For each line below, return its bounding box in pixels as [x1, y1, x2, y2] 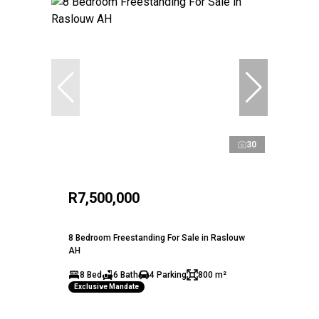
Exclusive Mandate [74, 283, 139, 291]
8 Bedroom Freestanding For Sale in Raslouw [68, 232, 245, 243]
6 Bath [113, 269, 138, 280]
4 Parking [150, 269, 187, 280]
